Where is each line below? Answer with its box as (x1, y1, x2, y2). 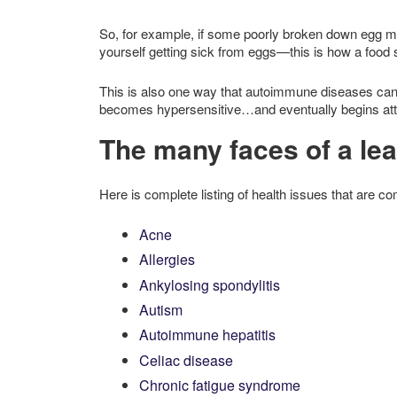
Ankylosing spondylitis (139, 274, 280, 295)
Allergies (139, 249, 195, 270)
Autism (139, 300, 183, 321)
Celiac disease (139, 349, 233, 370)
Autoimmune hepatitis (139, 324, 276, 346)
